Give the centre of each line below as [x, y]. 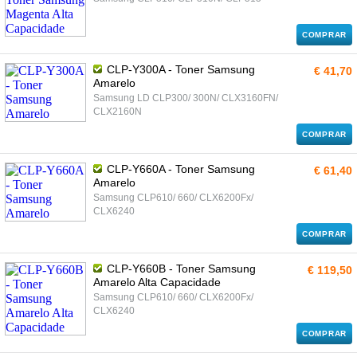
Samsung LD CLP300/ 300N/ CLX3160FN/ [186, 98]
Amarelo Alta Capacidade [157, 282]
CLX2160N [118, 112]
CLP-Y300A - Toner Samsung [179, 69]
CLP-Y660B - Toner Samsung [180, 269]
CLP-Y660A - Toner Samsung [179, 169]
